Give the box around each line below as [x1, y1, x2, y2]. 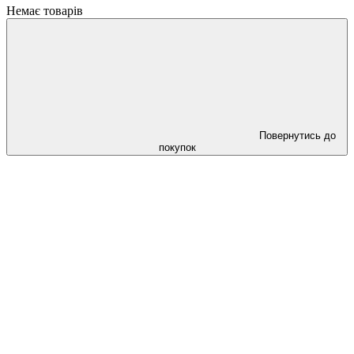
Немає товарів [6, 4, 83, 17]
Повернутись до [258, 130, 336, 141]
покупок [158, 141, 196, 153]
